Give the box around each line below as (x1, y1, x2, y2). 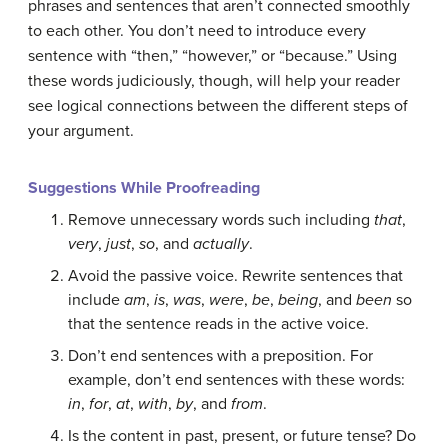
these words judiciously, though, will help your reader (28, 71, 400, 92)
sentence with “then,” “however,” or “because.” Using (28, 46, 397, 67)
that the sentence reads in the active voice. (68, 314, 369, 335)
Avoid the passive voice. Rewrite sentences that (68, 266, 403, 287)
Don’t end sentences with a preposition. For (68, 346, 373, 367)
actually (193, 234, 249, 255)
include (68, 290, 124, 311)
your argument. (28, 121, 134, 142)
